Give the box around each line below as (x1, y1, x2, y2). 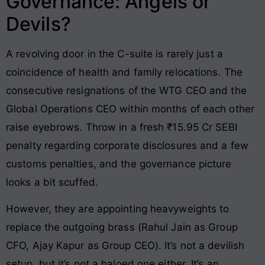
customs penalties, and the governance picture (6, 157, 232, 170)
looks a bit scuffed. (6, 176, 98, 188)
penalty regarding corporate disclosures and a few (6, 139, 248, 151)
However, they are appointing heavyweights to (6, 202, 230, 215)
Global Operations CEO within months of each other (6, 102, 254, 115)
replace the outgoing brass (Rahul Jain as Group (6, 221, 238, 233)
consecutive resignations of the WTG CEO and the (6, 84, 247, 96)
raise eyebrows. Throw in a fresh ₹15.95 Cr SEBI (6, 121, 237, 133)
